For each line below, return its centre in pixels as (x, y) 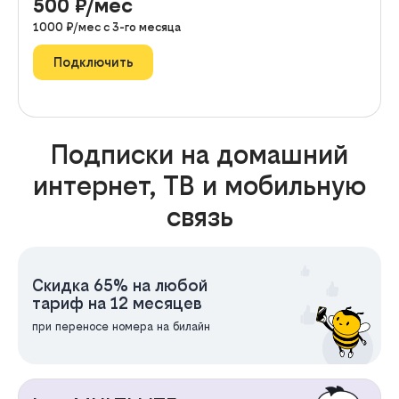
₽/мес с (89, 27)
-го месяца (150, 27)
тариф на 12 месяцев (117, 303)
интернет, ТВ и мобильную (199, 185)
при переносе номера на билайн (121, 326)
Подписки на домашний (199, 154)
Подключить (93, 62)
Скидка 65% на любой (120, 285)
